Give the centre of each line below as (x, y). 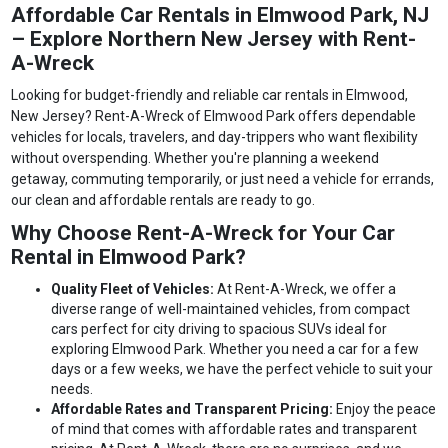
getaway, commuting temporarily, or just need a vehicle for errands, (223, 179)
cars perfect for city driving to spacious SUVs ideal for (219, 329)
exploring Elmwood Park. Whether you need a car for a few (235, 349)
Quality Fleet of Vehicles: (134, 289)
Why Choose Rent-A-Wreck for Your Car (203, 233)
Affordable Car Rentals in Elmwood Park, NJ (220, 15)
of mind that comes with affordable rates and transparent (234, 429)
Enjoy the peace (386, 409)
